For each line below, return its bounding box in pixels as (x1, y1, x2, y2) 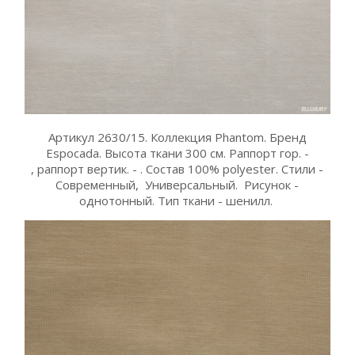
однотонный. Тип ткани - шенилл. (78, 192, 276, 208)
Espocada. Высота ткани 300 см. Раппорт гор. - (45, 144, 309, 161)
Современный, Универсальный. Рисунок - (55, 176, 300, 193)
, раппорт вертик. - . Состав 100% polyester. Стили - (31, 160, 324, 177)
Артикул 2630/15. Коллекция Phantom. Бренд (48, 128, 307, 145)
